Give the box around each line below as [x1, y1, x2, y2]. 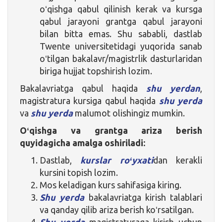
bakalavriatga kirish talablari [84, 192, 202, 202]
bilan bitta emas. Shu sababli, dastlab [40, 28, 202, 39]
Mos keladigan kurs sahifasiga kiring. [40, 179, 181, 190]
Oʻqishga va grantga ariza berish [20, 125, 202, 135]
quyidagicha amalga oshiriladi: [20, 137, 145, 148]
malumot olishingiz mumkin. [73, 108, 185, 118]
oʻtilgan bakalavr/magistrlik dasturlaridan [40, 53, 202, 63]
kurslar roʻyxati [80, 155, 153, 165]
